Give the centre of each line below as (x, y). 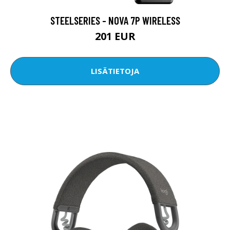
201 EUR (115, 36)
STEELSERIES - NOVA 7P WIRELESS (115, 20)
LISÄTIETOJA (115, 71)
